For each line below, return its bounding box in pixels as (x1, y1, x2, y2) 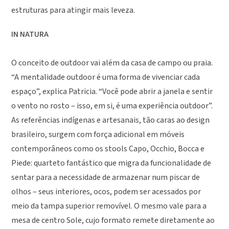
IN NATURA (11, 29, 49, 40)
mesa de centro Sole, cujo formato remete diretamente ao (11, 215, 215, 226)
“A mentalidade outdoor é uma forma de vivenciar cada (11, 72, 200, 83)
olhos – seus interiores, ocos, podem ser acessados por (11, 186, 201, 198)
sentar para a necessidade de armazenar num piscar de (11, 172, 200, 184)
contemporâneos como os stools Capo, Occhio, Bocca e (11, 143, 205, 155)
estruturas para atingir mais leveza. (11, 5, 135, 16)
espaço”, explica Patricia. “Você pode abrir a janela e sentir (11, 86, 213, 98)
